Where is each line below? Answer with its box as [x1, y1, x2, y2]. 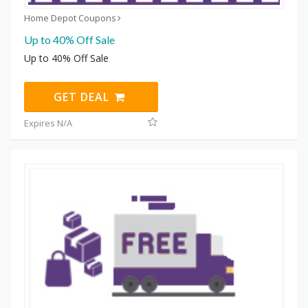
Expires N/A [24, 117, 72, 130]
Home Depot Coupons [24, 12, 117, 25]
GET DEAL [54, 89, 113, 105]
